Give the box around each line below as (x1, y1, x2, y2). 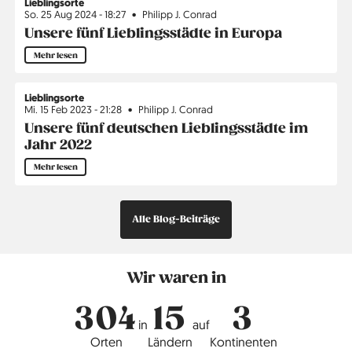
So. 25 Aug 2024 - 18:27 (24, 8, 126, 21)
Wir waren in (126, 267, 226, 288)
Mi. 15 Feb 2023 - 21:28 (24, 103, 123, 116)
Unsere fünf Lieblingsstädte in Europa (24, 25, 283, 42)
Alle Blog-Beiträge (132, 213, 220, 225)
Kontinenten (209, 334, 277, 350)
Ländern (147, 334, 192, 350)
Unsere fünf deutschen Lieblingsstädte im (24, 120, 309, 137)
